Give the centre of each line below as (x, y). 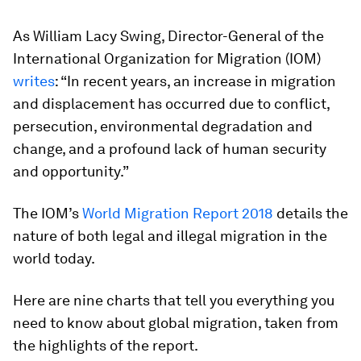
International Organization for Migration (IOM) (167, 58)
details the (311, 213)
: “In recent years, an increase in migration (195, 81)
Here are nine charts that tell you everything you (174, 300)
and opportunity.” (71, 171)
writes (34, 81)
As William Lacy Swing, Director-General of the (168, 36)
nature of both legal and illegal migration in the (170, 236)
